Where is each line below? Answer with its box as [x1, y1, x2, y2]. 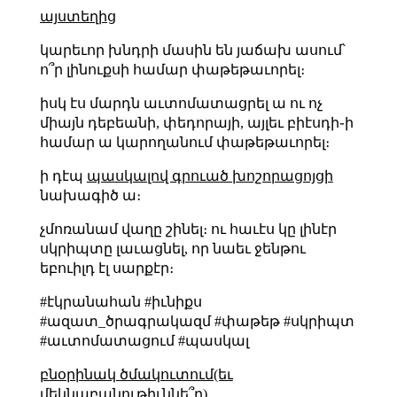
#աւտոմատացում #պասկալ [39, 332, 249, 348]
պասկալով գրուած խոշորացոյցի [86, 167, 333, 183]
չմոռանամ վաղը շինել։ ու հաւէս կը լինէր [39, 221, 337, 237]
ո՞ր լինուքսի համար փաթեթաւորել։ [39, 61, 305, 77]
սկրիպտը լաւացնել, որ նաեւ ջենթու [39, 240, 306, 256]
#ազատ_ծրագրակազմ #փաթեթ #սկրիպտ [39, 313, 354, 329]
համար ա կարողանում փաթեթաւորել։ [39, 134, 330, 150]
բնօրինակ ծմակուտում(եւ [39, 366, 233, 382]
